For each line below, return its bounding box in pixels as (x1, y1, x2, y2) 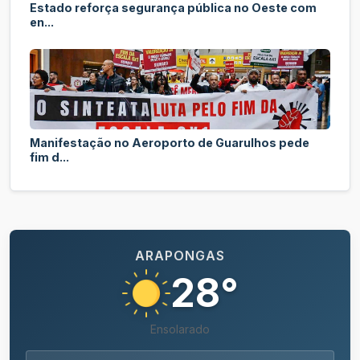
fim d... (30, 150, 69, 165)
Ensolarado (150, 322, 210, 337)
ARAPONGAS (135, 247, 225, 264)
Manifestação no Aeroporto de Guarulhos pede (30, 136, 309, 150)
